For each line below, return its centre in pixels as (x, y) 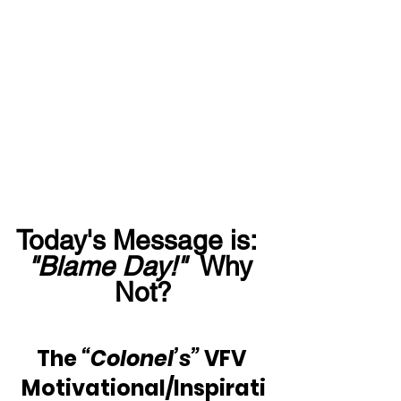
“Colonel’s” (142, 358)
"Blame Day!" (107, 266)
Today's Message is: (143, 240)
